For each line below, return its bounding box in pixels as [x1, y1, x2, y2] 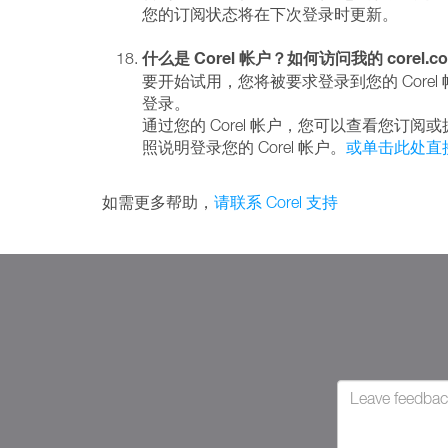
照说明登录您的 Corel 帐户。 [142, 138, 346, 156]
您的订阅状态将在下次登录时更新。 [142, 5, 398, 23]
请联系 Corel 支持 [214, 193, 338, 211]
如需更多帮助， [102, 193, 214, 211]
